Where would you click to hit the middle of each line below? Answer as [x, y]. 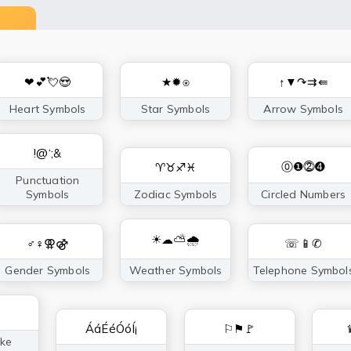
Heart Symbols [47, 109]
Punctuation [48, 180]
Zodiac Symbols [175, 194]
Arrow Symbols [303, 109]
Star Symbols [175, 109]
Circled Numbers [304, 194]
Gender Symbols [48, 270]
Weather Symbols [175, 270]
